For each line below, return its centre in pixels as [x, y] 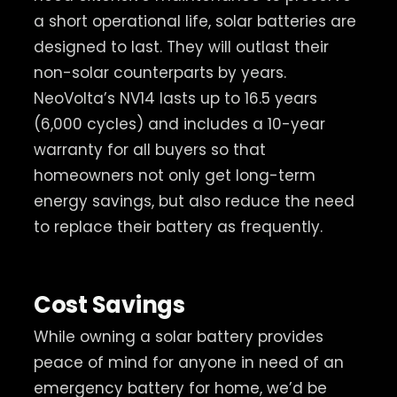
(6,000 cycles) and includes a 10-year [179, 124]
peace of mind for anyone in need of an [188, 363]
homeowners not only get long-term [174, 175]
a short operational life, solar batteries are [195, 21]
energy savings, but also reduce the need [194, 201]
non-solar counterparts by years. [160, 72]
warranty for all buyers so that [149, 149]
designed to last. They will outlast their [181, 47]
